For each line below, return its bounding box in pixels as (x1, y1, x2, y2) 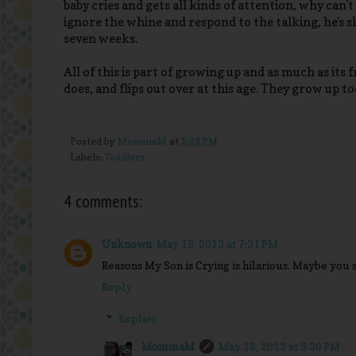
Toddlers (105, 151, 145, 164)
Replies (118, 311, 157, 326)
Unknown (102, 237, 152, 251)
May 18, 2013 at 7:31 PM (157, 237, 278, 251)
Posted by (70, 135, 118, 148)
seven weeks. (64, 31, 137, 47)
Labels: (70, 151, 105, 164)
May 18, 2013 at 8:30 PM (219, 339, 340, 354)
